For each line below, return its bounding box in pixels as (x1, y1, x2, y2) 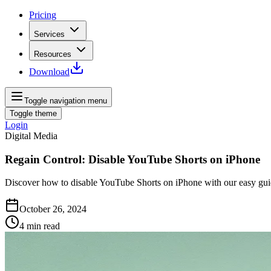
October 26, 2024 (19, 204, 87, 215)
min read (27, 221, 60, 232)
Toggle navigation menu (24, 96, 107, 105)
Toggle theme (10, 109, 57, 118)
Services (34, 30, 65, 39)
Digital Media (5, 131, 57, 141)
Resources (34, 50, 71, 59)
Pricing (29, 10, 56, 20)
